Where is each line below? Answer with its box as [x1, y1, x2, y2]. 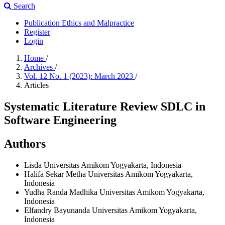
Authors [4, 137, 46, 150]
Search [12, 2, 35, 10]
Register [24, 28, 50, 36]
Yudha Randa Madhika [24, 187, 99, 196]
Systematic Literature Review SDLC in [4, 99, 205, 113]
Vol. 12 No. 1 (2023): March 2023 [24, 72, 135, 80]
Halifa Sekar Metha [24, 169, 88, 178]
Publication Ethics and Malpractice [24, 19, 134, 27]
